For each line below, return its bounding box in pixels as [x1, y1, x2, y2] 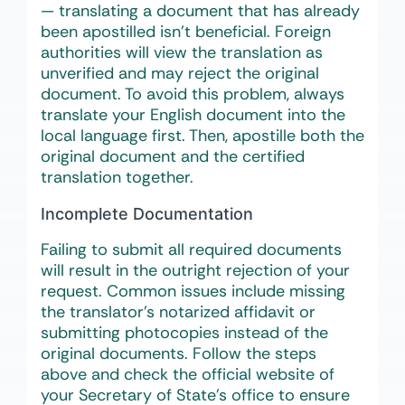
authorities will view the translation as [41, 42, 323, 64]
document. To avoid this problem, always [41, 83, 344, 106]
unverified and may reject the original [41, 62, 319, 85]
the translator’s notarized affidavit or [41, 301, 316, 324]
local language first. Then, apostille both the [41, 125, 364, 147]
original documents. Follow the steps [41, 343, 316, 365]
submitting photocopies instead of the [41, 322, 328, 344]
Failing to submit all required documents [41, 239, 342, 261]
